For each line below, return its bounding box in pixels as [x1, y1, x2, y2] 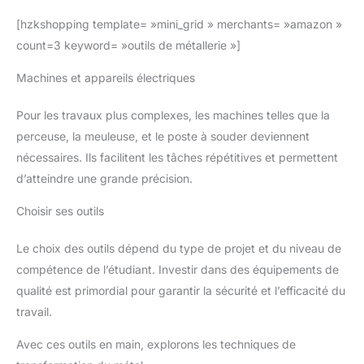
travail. [16, 304, 52, 318]
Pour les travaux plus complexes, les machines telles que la [16, 107, 330, 122]
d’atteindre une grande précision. [16, 171, 193, 185]
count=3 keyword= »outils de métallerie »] [16, 37, 240, 52]
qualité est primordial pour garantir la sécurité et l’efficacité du [16, 283, 345, 297]
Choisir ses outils [16, 203, 104, 218]
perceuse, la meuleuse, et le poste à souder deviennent [16, 128, 310, 143]
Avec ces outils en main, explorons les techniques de [16, 336, 296, 351]
